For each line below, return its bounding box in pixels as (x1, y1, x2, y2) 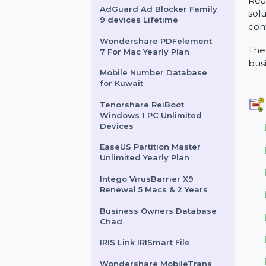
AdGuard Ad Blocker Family (107, 44, 234, 55)
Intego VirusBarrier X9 (107, 227, 208, 237)
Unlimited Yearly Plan (107, 204, 204, 215)
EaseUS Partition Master (107, 192, 216, 204)
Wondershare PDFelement (107, 78, 228, 89)
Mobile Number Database (107, 113, 223, 123)
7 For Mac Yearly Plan (107, 90, 204, 101)
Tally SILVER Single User (107, 10, 217, 21)
